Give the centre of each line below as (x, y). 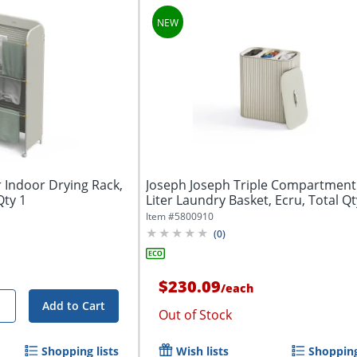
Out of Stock (196, 314)
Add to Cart (74, 305)
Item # (161, 216)
